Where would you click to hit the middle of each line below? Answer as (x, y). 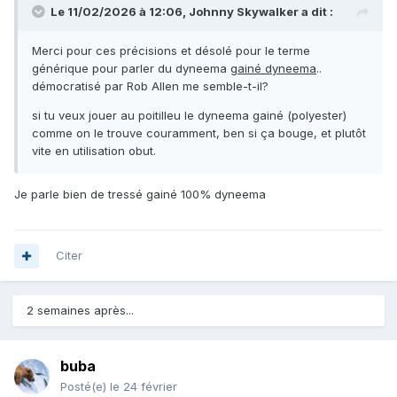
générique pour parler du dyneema (131, 69)
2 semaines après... (80, 311)
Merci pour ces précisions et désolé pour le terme (171, 51)
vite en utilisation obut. (94, 151)
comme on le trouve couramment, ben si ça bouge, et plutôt (199, 133)
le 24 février (144, 387)
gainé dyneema (273, 69)
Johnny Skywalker (244, 12)
